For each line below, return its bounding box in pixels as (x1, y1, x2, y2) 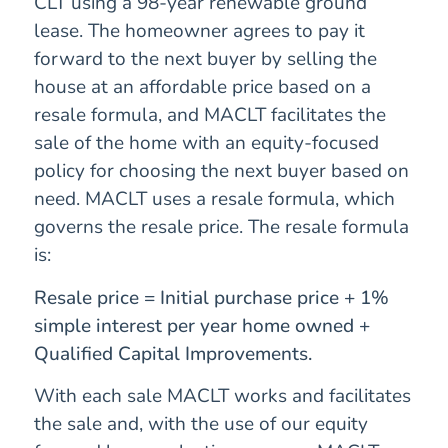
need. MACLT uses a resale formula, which (34, 186, 395, 213)
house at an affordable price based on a (34, 74, 371, 101)
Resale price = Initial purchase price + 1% (34, 284, 389, 311)
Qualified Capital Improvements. (34, 340, 317, 367)
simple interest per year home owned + (34, 312, 370, 339)
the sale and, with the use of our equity (34, 410, 368, 437)
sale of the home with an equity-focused (34, 130, 379, 157)
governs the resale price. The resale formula (34, 214, 409, 241)
